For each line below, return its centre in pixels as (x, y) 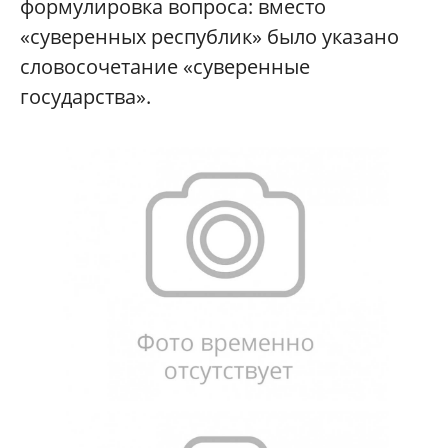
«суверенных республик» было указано (209, 37)
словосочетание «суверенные (165, 67)
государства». (85, 97)
